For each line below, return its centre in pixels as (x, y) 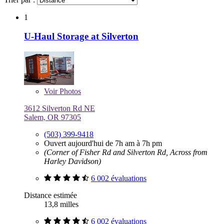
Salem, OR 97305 (52, 117)
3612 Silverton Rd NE (59, 108)
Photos (69, 91)
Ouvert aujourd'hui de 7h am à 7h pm (103, 143)
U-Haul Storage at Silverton (81, 36)
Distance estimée (50, 195)
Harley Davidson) (72, 161)
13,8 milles (61, 204)
